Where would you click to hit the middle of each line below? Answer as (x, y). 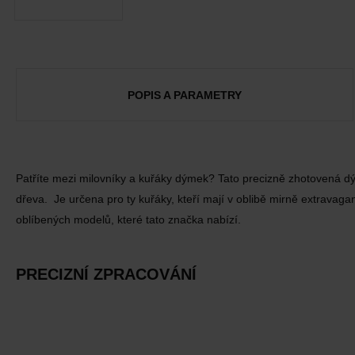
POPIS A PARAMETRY (184, 95)
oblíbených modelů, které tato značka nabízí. (128, 219)
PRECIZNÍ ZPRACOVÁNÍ (106, 274)
